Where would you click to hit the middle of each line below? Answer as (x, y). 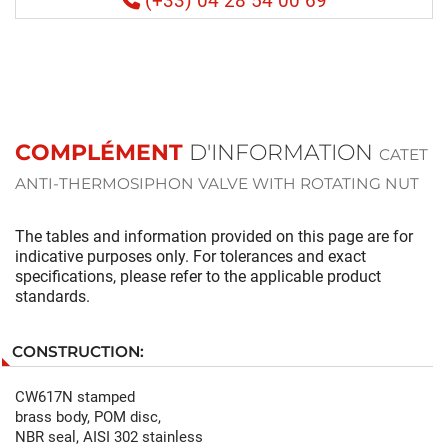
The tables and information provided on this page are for (214, 236)
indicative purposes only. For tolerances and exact (190, 256)
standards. (52, 296)
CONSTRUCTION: (78, 351)
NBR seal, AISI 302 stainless (109, 436)
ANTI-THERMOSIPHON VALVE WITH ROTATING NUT (217, 183)
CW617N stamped (75, 396)
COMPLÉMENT (99, 152)
